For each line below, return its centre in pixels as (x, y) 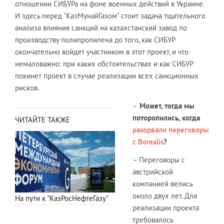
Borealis (151, 141)
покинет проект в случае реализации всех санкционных (107, 75)
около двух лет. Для (165, 195)
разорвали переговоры (171, 129)
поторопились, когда (166, 117)
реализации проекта (166, 207)
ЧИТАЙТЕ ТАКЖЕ (42, 119)
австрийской (153, 171)
